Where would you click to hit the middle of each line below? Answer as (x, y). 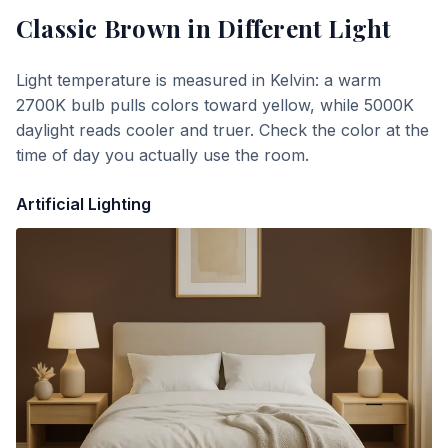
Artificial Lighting (83, 204)
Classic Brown (99, 28)
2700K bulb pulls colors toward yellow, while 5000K (215, 105)
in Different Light (286, 28)
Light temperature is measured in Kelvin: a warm (198, 80)
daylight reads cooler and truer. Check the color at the (222, 130)
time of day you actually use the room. (162, 155)
